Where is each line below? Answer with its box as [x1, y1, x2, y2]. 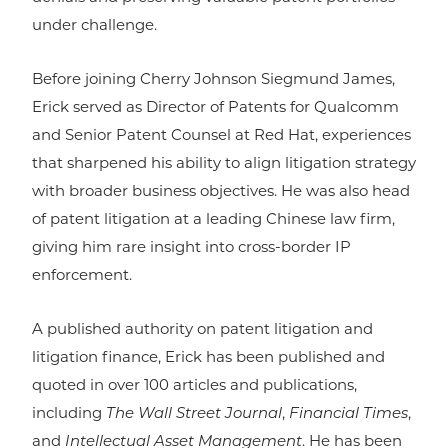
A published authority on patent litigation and [32, 323, 373, 339]
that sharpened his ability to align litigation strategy [32, 157, 416, 173]
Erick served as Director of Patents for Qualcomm [32, 101, 399, 117]
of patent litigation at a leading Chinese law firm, [32, 213, 395, 229]
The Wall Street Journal [106, 407, 282, 423]
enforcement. [32, 269, 132, 285]
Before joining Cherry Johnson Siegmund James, [32, 73, 395, 89]
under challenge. [32, 19, 157, 35]
